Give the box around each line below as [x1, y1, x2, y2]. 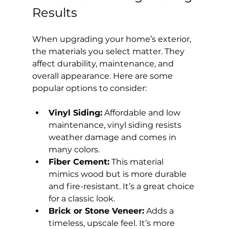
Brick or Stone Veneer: [48, 206, 144, 216]
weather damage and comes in [48, 132, 178, 143]
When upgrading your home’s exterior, [32, 34, 193, 44]
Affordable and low [102, 108, 182, 118]
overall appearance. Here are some [32, 71, 175, 81]
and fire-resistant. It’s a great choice [48, 181, 196, 192]
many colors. [48, 145, 100, 155]
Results [32, 5, 77, 20]
